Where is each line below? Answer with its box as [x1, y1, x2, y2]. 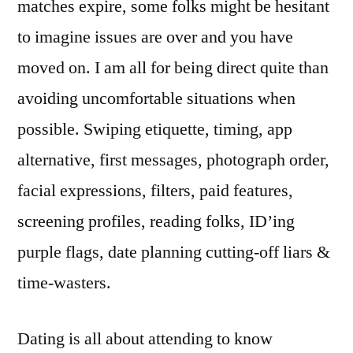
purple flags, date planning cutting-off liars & [17, 240, 330, 263]
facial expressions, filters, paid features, [17, 179, 293, 202]
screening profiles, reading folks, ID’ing [17, 210, 295, 232]
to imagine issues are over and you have [17, 25, 293, 48]
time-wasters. [17, 271, 111, 294]
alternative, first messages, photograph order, [17, 148, 329, 171]
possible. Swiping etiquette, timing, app [17, 117, 292, 140]
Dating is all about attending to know [17, 327, 273, 350]
